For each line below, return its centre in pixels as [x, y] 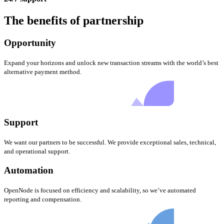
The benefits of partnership [74, 21]
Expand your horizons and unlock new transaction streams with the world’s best [111, 62]
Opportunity [30, 43]
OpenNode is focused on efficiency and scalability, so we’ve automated [100, 190]
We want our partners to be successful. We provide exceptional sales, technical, [110, 142]
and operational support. [37, 151]
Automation [29, 170]
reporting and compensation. [43, 199]
